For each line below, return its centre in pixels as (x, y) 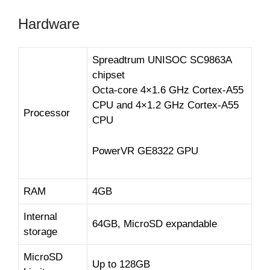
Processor (47, 113)
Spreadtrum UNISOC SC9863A (162, 60)
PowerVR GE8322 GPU (145, 151)
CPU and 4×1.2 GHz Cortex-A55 (165, 105)
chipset (108, 75)
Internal (40, 217)
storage (40, 232)
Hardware (49, 24)
